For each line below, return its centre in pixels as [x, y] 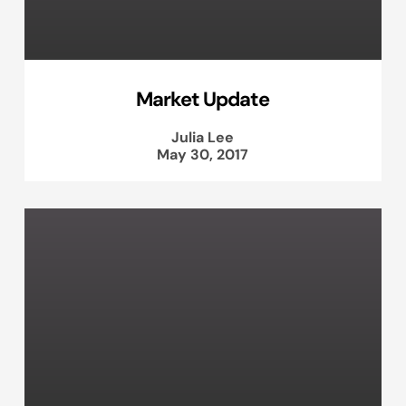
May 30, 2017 [203, 155]
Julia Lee [203, 137]
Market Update [203, 99]
